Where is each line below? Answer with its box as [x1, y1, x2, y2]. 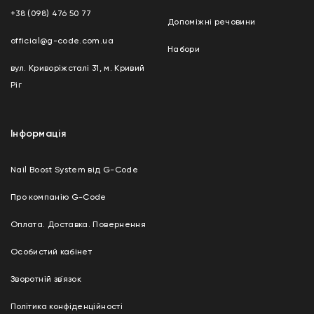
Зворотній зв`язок [11, 275, 82, 284]
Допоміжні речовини [168, 18, 256, 27]
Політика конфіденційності [11, 303, 123, 311]
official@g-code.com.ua [11, 37, 114, 46]
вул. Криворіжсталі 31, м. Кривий [11, 64, 145, 73]
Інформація [11, 129, 66, 139]
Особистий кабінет [11, 248, 93, 257]
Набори [168, 46, 200, 54]
